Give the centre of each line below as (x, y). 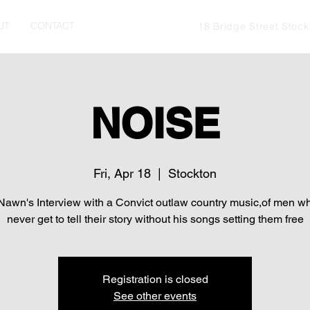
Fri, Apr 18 (122, 173)
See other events (155, 296)
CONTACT (53, 26)
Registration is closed (155, 279)
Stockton (192, 173)
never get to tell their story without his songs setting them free (155, 219)
